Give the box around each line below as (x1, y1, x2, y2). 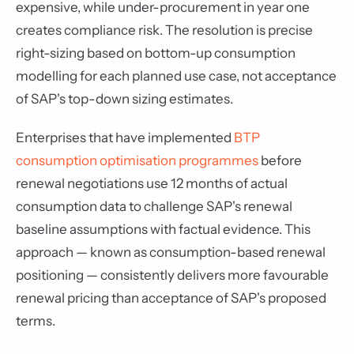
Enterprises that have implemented (16, 130, 234, 145)
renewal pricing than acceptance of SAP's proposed (16, 290, 326, 306)
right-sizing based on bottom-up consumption (16, 45, 296, 61)
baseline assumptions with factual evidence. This (16, 221, 311, 237)
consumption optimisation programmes (16, 153, 258, 168)
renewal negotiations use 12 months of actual (16, 175, 288, 191)
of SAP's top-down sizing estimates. (16, 91, 233, 107)
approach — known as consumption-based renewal (16, 244, 326, 260)
